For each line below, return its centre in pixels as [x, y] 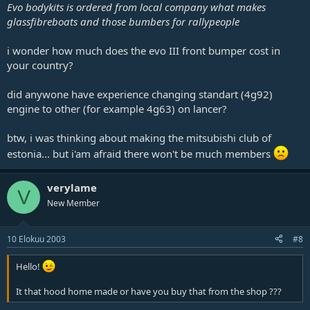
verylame [72, 188]
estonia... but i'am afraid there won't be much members [140, 154]
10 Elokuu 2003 [36, 239]
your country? [40, 65]
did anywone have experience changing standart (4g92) [140, 94]
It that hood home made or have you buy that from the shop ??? [149, 291]
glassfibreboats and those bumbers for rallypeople [123, 21]
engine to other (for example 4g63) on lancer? [117, 109]
